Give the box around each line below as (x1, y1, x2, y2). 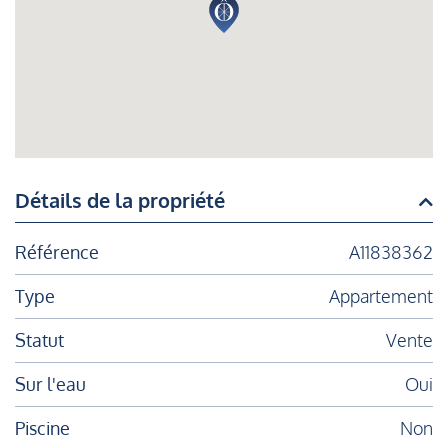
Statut (15, 329, 64, 352)
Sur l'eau (15, 373, 86, 396)
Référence (15, 241, 99, 264)
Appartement (329, 285, 433, 308)
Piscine (15, 417, 70, 440)
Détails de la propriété (15, 187, 225, 214)
